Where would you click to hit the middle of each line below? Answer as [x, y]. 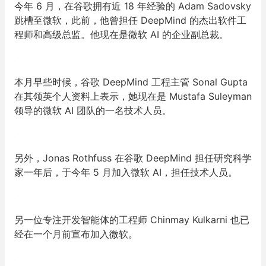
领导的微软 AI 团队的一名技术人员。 [93, 110]
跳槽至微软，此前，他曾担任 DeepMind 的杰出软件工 [130, 20]
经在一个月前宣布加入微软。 [76, 234]
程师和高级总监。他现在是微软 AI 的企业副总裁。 [121, 34]
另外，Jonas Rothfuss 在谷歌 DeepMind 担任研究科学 [133, 158]
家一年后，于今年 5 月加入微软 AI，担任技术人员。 [126, 172]
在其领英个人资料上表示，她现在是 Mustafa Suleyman [133, 96]
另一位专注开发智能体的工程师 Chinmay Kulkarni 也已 [132, 220]
